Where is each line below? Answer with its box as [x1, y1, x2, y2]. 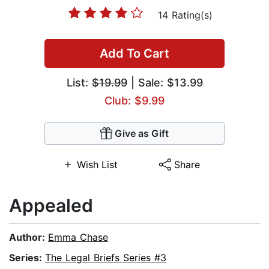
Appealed [9, 195, 93, 217]
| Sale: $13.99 [127, 76, 203, 89]
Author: [9, 231, 48, 244]
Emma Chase [48, 231, 108, 244]
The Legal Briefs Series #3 [45, 252, 166, 264]
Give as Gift [115, 127, 169, 140]
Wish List [76, 159, 118, 171]
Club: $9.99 [104, 94, 165, 107]
